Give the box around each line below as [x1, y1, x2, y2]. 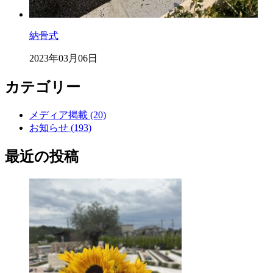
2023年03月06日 [29, 53, 97, 64]
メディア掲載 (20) [29, 110, 106, 121]
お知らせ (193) [29, 122, 91, 133]
